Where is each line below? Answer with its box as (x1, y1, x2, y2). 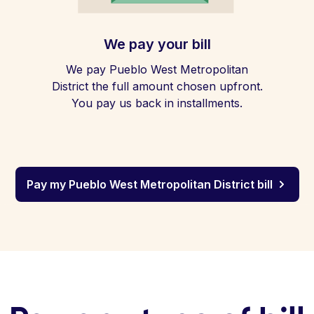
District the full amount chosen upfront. (51, 79, 263, 93)
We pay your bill (103, 36, 211, 53)
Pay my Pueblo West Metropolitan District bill (26, 177, 273, 191)
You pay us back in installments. (71, 96, 243, 110)
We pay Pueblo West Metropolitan (66, 62, 248, 76)
